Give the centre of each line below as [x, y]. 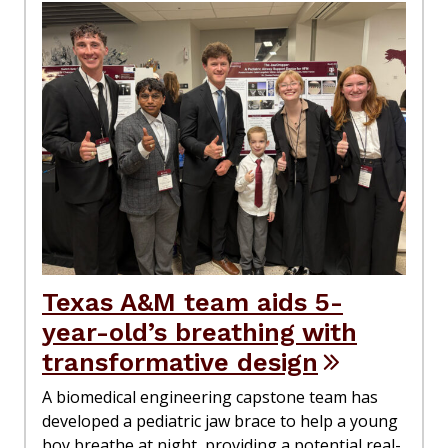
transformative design [180, 362]
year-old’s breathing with [199, 332]
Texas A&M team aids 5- [192, 302]
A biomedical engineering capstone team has [210, 397]
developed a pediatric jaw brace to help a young [220, 421]
